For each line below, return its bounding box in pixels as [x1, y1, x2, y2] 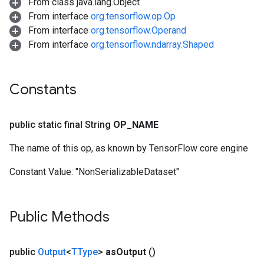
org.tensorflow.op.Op [91, 11, 176, 22]
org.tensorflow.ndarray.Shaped [91, 39, 214, 50]
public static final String [9, 119, 113, 130]
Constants [9, 81, 77, 98]
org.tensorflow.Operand [91, 25, 186, 36]
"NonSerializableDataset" [75, 166, 179, 177]
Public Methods [9, 208, 110, 226]
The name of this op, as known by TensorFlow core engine [9, 143, 248, 154]
